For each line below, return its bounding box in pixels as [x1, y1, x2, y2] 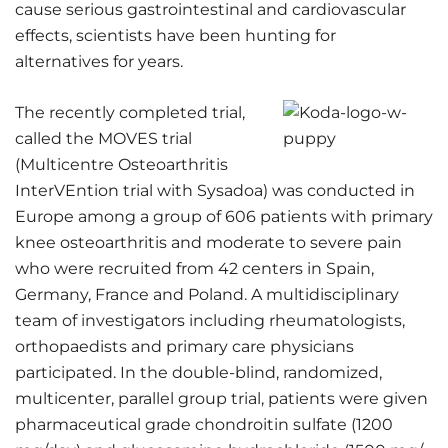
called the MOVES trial [15, 129, 192, 148]
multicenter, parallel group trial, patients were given [15, 389, 428, 408]
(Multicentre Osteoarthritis [15, 155, 228, 174]
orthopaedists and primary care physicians [15, 337, 354, 356]
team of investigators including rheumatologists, [15, 311, 405, 330]
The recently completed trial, [15, 103, 245, 122]
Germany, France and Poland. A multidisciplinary [15, 285, 399, 304]
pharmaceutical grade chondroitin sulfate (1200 [15, 415, 393, 434]
